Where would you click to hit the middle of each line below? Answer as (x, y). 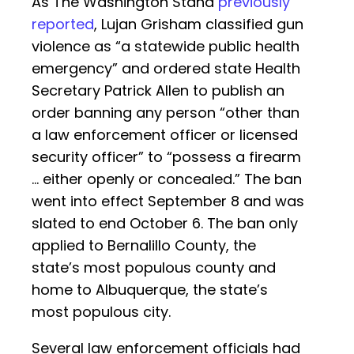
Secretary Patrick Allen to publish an (158, 91)
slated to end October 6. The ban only (165, 224)
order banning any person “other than (166, 113)
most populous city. (101, 312)
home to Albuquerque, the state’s (150, 290)
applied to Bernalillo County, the (144, 246)
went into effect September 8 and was (168, 201)
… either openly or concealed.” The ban (167, 179)
